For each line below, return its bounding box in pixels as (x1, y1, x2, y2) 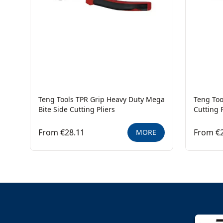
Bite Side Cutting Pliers (38, 105, 115, 114)
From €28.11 (38, 127, 85, 138)
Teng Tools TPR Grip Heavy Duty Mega (38, 95, 165, 104)
